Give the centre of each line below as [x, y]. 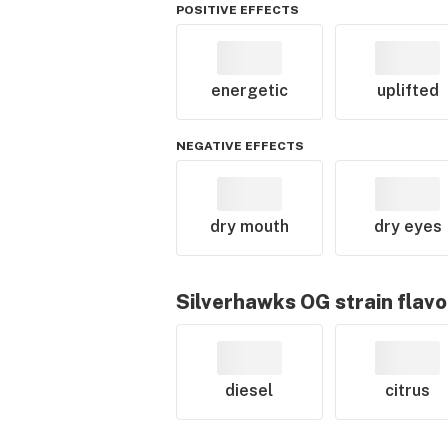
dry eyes [407, 226]
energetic [249, 90]
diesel [249, 390]
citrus [408, 390]
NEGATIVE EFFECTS [240, 146]
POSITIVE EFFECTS [237, 10]
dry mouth [249, 226]
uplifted [407, 90]
